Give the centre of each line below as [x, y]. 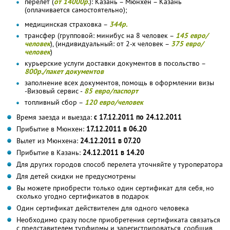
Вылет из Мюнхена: [48, 140]
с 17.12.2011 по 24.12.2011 [138, 117]
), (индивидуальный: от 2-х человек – [111, 43]
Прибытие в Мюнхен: [51, 129]
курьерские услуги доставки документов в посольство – [115, 63]
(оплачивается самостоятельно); [76, 9]
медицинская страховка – [67, 24]
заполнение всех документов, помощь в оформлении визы [119, 82]
